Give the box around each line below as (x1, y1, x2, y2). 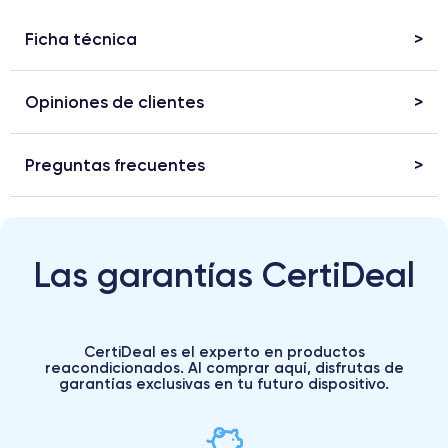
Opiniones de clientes (25, 91, 204, 113)
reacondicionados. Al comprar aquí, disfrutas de (44, 358, 404, 378)
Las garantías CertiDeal (33, 253, 415, 297)
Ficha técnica (25, 28, 137, 50)
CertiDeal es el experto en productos (83, 342, 365, 362)
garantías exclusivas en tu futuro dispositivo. (59, 374, 389, 394)
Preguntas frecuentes (25, 154, 205, 176)
